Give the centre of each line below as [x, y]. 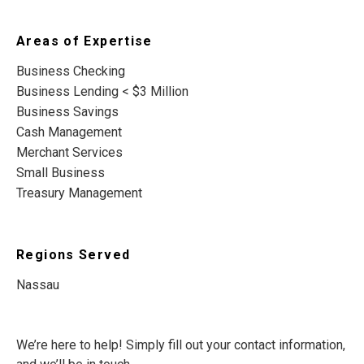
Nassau [38, 285]
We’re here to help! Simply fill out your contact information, [181, 345]
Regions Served [74, 255]
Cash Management [69, 132]
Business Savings [67, 112]
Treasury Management [79, 193]
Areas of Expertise [84, 41]
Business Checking [71, 71]
